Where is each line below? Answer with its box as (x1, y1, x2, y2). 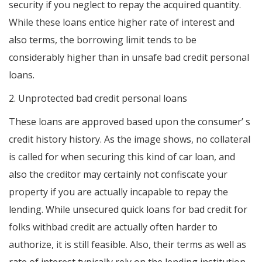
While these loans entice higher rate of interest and (9, 16, 235, 29)
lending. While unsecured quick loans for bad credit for (9, 203, 247, 216)
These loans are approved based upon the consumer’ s (9, 115, 250, 129)
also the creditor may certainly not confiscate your (9, 168, 227, 181)
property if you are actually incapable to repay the (9, 185, 228, 199)
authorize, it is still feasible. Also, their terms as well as (9, 238, 246, 251)
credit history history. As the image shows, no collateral (9, 133, 250, 146)
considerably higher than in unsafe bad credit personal (9, 51, 249, 64)
